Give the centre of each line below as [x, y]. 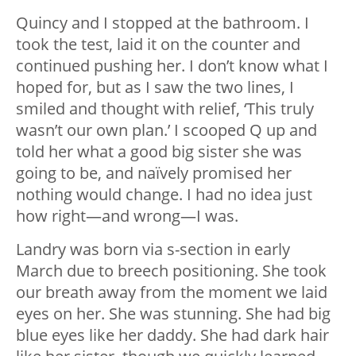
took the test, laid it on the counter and [158, 44]
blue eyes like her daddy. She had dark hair [172, 335]
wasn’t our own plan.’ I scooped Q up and [166, 130]
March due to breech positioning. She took [171, 271]
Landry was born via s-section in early [153, 250]
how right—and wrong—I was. [127, 216]
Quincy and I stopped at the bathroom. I [163, 23]
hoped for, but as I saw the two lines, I [155, 87]
